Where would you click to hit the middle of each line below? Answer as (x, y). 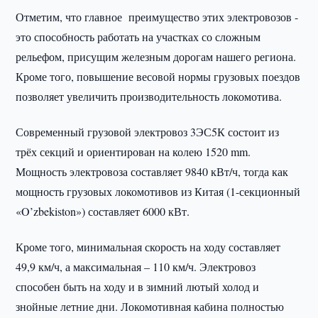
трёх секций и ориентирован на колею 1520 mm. (133, 152)
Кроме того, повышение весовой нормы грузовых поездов (158, 76)
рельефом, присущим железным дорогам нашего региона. (156, 56)
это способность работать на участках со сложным (138, 37)
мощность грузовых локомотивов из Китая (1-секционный (158, 191)
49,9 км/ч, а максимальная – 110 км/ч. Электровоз (136, 267)
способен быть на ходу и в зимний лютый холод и (138, 286)
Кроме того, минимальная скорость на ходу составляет (148, 247)
